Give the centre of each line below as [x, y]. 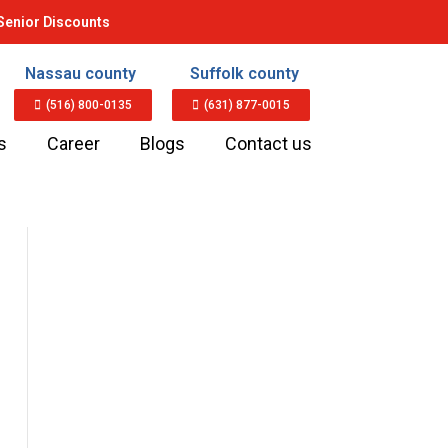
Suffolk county [245, 73]
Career [74, 143]
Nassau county [81, 73]
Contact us [269, 143]
